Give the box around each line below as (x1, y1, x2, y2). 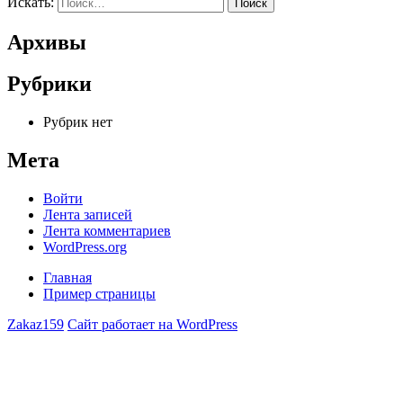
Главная (43, 270, 92, 286)
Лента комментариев (43, 223, 171, 239)
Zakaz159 (7, 317, 64, 333)
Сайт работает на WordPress (67, 317, 237, 333)
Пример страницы (43, 286, 156, 302)
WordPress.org (43, 239, 127, 255)
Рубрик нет (43, 114, 112, 130)
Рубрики (7, 72, 92, 96)
